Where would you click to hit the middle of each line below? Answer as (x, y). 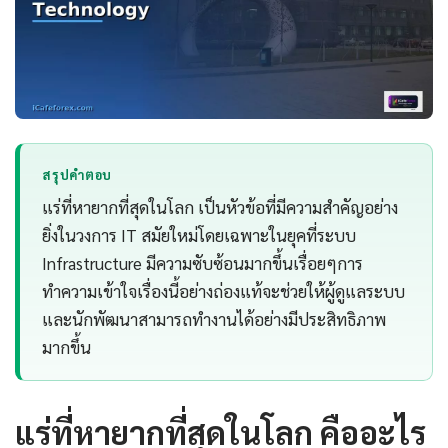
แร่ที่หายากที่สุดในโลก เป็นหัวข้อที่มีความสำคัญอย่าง (220, 207)
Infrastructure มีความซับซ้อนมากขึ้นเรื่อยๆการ (203, 263)
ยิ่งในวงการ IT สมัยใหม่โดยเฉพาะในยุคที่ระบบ (199, 235)
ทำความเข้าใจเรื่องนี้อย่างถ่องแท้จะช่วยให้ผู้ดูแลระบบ (224, 291)
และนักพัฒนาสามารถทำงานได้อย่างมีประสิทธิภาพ (214, 319)
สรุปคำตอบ (77, 174)
